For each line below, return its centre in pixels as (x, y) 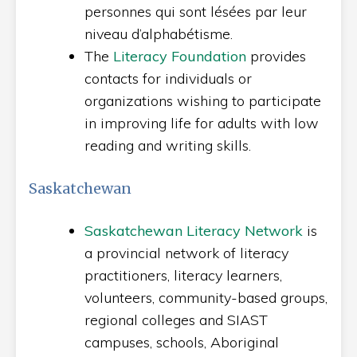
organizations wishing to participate (203, 101)
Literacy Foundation (180, 56)
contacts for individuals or (168, 78)
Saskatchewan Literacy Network (194, 231)
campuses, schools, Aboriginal (182, 342)
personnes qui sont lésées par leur (196, 12)
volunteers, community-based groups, (206, 298)
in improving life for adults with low (202, 123)
